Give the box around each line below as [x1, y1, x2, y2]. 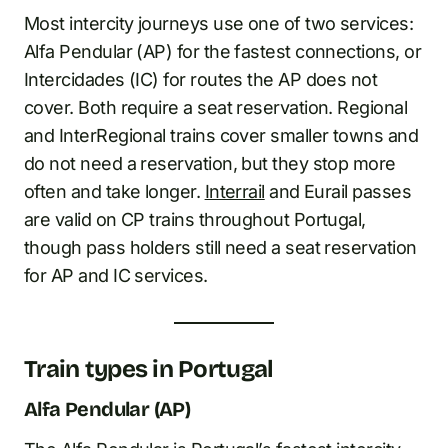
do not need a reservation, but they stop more [24, 152, 396, 174]
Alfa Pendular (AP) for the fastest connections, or [24, 40, 421, 62]
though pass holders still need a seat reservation [24, 236, 417, 258]
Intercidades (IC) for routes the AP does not [24, 68, 378, 90]
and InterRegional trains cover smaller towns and [24, 124, 419, 146]
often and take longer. [24, 180, 205, 202]
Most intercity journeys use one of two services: [24, 12, 414, 34]
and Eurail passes [264, 180, 412, 202]
